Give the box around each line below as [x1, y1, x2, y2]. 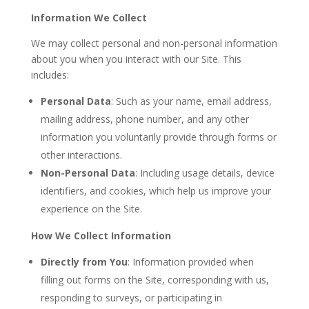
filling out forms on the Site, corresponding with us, [40, 273, 269, 287]
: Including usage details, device [134, 166, 275, 180]
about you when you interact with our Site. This [30, 52, 241, 66]
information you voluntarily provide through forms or [40, 130, 277, 144]
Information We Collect [30, 11, 147, 25]
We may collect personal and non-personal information [30, 37, 277, 50]
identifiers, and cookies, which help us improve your [40, 184, 271, 198]
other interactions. [40, 148, 122, 162]
